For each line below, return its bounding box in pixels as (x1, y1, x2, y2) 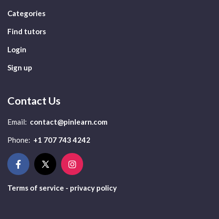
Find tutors (7, 26, 46, 36)
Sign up (7, 63, 32, 72)
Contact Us (7, 94, 61, 107)
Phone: (7, 135, 30, 144)
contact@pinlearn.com (30, 117, 108, 126)
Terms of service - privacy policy (7, 183, 117, 192)
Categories (7, 8, 45, 18)
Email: (7, 117, 27, 126)
